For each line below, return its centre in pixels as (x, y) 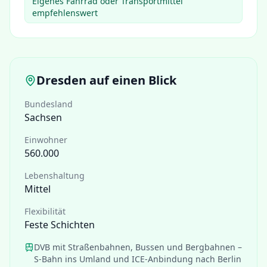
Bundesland (49, 104)
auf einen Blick (131, 80)
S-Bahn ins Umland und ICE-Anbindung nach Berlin (138, 259)
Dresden (61, 80)
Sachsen (43, 117)
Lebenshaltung (55, 176)
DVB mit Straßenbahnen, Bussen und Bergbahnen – (138, 247)
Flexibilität (45, 211)
